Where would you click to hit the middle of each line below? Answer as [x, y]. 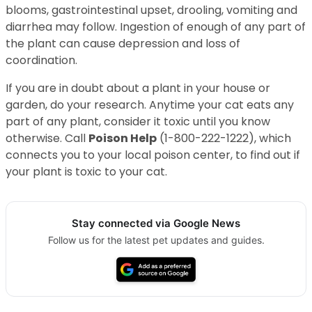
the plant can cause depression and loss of [123, 43]
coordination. [41, 60]
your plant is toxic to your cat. [86, 171]
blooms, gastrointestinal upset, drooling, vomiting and [151, 10]
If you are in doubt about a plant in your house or [138, 88]
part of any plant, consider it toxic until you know [138, 121]
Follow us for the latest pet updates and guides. [156, 240]
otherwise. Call [47, 138]
